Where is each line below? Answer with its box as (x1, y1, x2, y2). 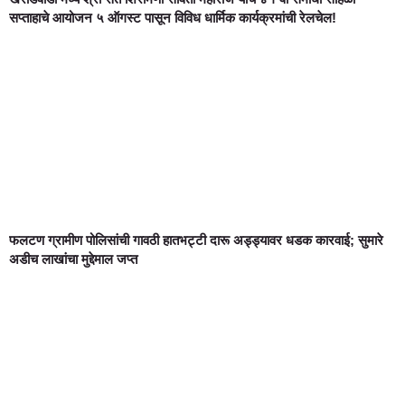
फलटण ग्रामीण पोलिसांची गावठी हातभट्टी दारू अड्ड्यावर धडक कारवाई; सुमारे (9, 231, 383, 248)
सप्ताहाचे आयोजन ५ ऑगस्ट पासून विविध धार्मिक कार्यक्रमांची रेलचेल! (9, 9, 336, 25)
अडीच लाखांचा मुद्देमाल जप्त (9, 250, 137, 267)
